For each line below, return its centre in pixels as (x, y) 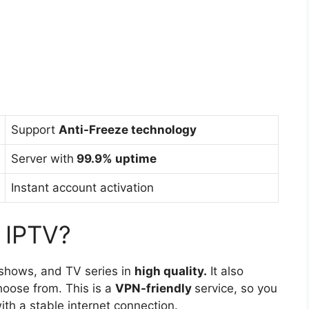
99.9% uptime (115, 158)
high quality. (171, 271)
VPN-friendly (155, 289)
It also (225, 271)
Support (35, 129)
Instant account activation (82, 187)
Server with (42, 158)
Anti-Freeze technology (128, 129)
